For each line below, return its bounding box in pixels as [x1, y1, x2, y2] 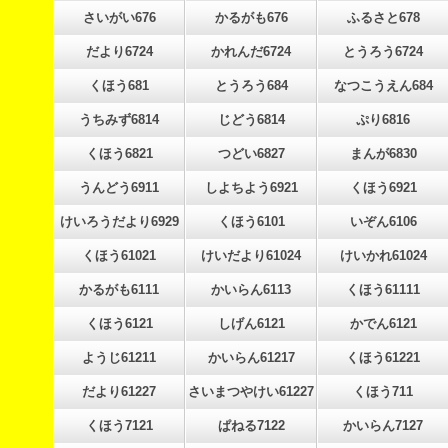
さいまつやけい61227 [188, 384, 314, 399]
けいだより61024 [201, 248, 301, 263]
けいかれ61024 [339, 248, 427, 263]
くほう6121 [85, 316, 153, 331]
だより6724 [85, 44, 153, 59]
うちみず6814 [79, 112, 159, 127]
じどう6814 [217, 112, 285, 127]
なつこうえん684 [333, 78, 433, 93]
